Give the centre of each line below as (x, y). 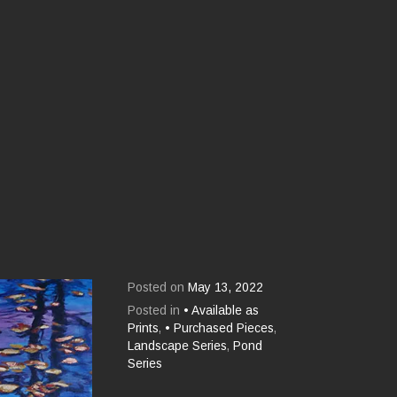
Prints (144, 328)
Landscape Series (178, 346)
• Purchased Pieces (220, 328)
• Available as (222, 310)
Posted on (158, 287)
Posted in (156, 310)
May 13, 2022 (226, 287)
